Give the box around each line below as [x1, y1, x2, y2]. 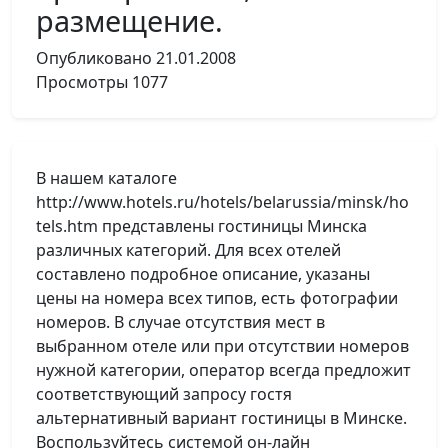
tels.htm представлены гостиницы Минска [36, 215, 367, 237]
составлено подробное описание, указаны [36, 263, 370, 285]
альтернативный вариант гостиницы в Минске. [36, 407, 407, 429]
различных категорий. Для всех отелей [36, 239, 341, 261]
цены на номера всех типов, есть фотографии [36, 287, 398, 309]
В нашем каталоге [36, 167, 177, 189]
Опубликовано [36, 47, 152, 69]
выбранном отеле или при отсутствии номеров [36, 335, 409, 357]
